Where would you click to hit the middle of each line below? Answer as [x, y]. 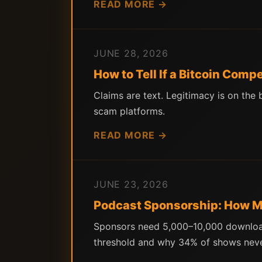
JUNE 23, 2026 [131, 184]
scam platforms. [129, 111]
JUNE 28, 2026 [131, 53]
